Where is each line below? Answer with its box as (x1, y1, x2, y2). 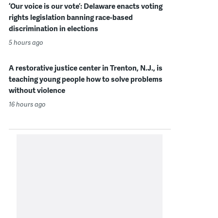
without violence (8, 85, 65, 96)
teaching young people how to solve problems (8, 73, 163, 85)
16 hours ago (8, 100, 46, 109)
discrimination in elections (8, 23, 98, 34)
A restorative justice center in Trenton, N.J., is (8, 62, 163, 73)
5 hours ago (8, 38, 43, 47)
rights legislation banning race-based (8, 12, 133, 23)
